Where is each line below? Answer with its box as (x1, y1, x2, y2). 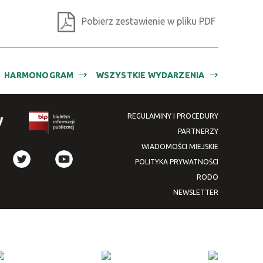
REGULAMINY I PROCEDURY (127, 112, 218, 120)
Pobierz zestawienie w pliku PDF (81, 16, 215, 26)
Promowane (47, 77, 99, 89)
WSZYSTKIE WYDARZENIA (96, 70, 205, 80)
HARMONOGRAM (4, 70, 74, 80)
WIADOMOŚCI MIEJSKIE (141, 143, 218, 150)
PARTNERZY (177, 127, 218, 135)
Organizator (47, 55, 99, 66)
